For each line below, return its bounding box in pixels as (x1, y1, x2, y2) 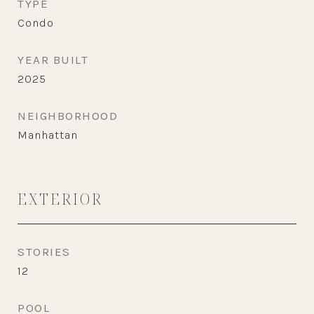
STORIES (18, 245, 71, 259)
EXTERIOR (18, 189, 103, 209)
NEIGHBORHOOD (18, 109, 118, 123)
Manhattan (18, 128, 78, 142)
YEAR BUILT (18, 53, 88, 67)
